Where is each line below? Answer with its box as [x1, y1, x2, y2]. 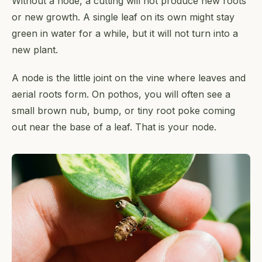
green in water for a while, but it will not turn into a [12, 27, 238, 39]
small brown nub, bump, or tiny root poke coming [12, 104, 235, 116]
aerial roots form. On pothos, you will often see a [12, 88, 230, 100]
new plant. [12, 43, 58, 56]
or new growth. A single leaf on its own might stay [12, 11, 235, 23]
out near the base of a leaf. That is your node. [12, 120, 216, 133]
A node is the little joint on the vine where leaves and [12, 71, 246, 84]
